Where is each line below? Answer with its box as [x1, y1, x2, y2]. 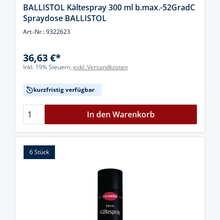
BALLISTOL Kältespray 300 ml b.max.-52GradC [23, 2, 195, 13]
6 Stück [29, 148, 49, 156]
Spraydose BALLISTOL [23, 13, 107, 24]
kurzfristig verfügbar [33, 85, 94, 94]
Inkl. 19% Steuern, [23, 63, 73, 71]
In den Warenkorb [87, 109, 155, 120]
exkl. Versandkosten [73, 63, 128, 71]
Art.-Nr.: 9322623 [23, 27, 70, 36]
